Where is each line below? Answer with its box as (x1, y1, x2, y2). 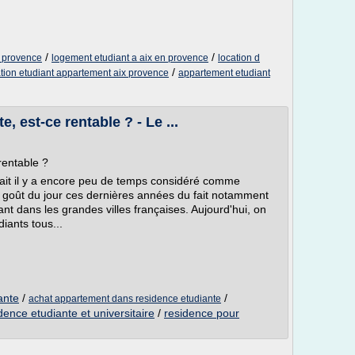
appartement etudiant (178, 67, 270, 78)
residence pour (164, 307, 239, 319)
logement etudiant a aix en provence (52, 52, 208, 63)
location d (218, 52, 260, 63)
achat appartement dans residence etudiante (29, 293, 221, 304)
